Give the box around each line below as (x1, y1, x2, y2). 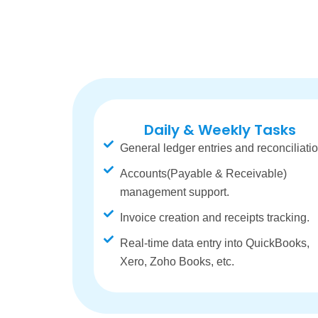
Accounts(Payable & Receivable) (119, 168, 287, 180)
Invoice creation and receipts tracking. (119, 212, 309, 224)
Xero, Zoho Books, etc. (119, 256, 234, 268)
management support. (119, 186, 229, 198)
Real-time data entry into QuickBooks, (119, 237, 309, 249)
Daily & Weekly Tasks (144, 120, 297, 140)
